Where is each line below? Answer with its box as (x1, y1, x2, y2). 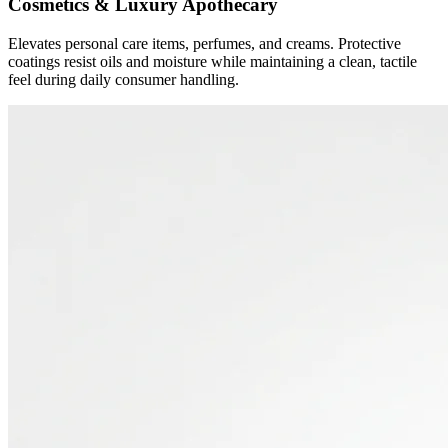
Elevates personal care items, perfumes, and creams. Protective (8, 34, 401, 52)
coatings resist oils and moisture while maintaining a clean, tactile (8, 52, 417, 70)
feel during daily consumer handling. (8, 70, 239, 88)
